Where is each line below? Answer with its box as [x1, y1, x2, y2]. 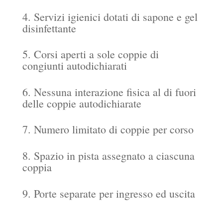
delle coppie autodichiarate [22, 96, 141, 111]
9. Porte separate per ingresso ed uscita [22, 186, 195, 201]
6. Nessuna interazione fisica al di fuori [22, 84, 196, 99]
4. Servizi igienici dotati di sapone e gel [22, 9, 198, 24]
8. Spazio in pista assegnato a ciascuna [22, 148, 195, 163]
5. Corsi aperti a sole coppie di [22, 47, 159, 62]
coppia [22, 159, 52, 174]
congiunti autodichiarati [22, 58, 127, 73]
